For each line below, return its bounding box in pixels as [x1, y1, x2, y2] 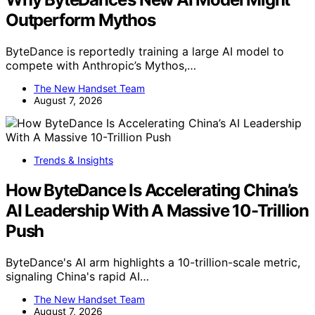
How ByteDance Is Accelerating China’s [6, 180, 297, 200]
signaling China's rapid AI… [6, 269, 149, 283]
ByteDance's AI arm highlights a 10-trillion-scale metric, [6, 255, 300, 269]
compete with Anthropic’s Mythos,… [6, 58, 196, 73]
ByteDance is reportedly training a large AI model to [6, 44, 284, 59]
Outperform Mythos [6, 10, 155, 31]
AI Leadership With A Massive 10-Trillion [6, 200, 309, 221]
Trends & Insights [34, 154, 113, 167]
